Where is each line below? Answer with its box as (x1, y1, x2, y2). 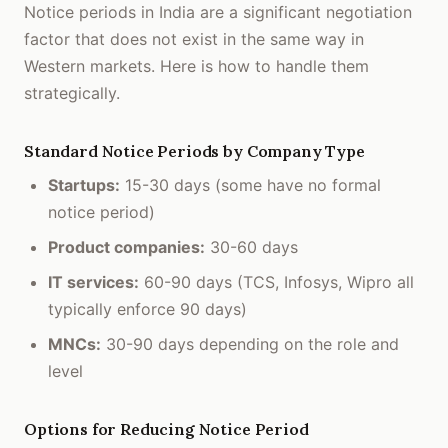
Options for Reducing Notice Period (24, 419, 309, 439)
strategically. (24, 83, 120, 103)
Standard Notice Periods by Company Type (24, 141, 365, 161)
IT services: (48, 272, 139, 292)
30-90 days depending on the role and (101, 334, 399, 354)
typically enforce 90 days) (48, 299, 247, 319)
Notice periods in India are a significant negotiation (24, 2, 412, 22)
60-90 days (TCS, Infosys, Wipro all (139, 272, 414, 292)
